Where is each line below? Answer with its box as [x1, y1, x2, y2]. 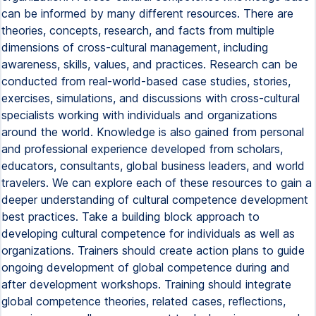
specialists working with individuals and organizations [1, 108, 277, 122]
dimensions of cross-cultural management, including [1, 40, 268, 54]
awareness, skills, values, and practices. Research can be [1, 57, 298, 71]
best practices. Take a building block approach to [1, 209, 260, 224]
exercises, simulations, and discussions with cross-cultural [1, 91, 300, 105]
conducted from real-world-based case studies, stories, [1, 74, 291, 88]
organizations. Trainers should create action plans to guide [1, 243, 305, 257]
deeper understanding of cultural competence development [1, 193, 308, 207]
